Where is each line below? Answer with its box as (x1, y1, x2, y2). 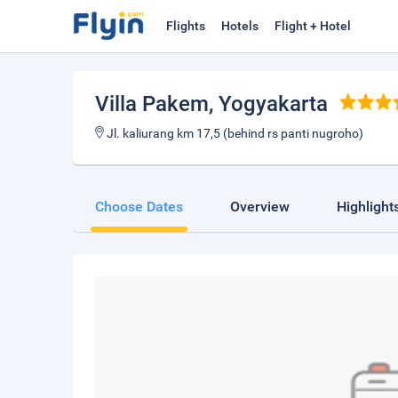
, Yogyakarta (209, 92, 328, 116)
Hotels (221, 19, 259, 33)
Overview (230, 198, 290, 215)
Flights (166, 19, 205, 33)
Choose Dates (95, 198, 183, 215)
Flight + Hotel (275, 19, 351, 33)
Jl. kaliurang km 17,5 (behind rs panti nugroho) (104, 126, 363, 140)
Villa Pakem (95, 92, 209, 116)
